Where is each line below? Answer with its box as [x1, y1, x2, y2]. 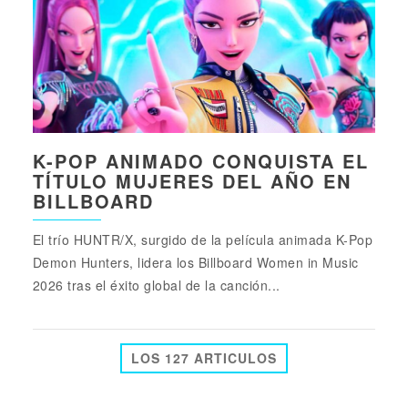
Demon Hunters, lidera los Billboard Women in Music [32, 252, 359, 271]
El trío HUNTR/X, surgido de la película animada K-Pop [32, 229, 373, 249]
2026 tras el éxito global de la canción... [32, 275, 280, 294]
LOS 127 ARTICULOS [131, 348, 277, 367]
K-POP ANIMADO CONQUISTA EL [32, 147, 369, 174]
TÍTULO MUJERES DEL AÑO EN [32, 167, 352, 194]
